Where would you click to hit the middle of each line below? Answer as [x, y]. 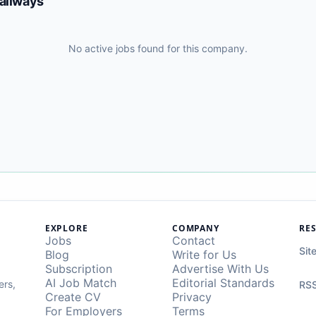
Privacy [192, 297]
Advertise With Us [221, 269]
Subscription [78, 269]
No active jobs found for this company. [158, 48]
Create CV [73, 297]
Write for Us [205, 255]
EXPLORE [66, 228]
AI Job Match [80, 283]
